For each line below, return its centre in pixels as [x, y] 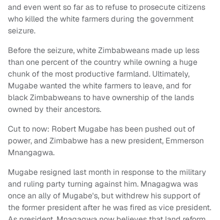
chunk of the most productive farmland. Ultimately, [99, 74]
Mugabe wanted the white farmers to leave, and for [100, 86]
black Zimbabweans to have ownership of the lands [101, 98]
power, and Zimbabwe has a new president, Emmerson [106, 141]
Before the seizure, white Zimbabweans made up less [104, 51]
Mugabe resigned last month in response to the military [107, 172]
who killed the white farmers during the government [101, 19]
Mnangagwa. [31, 153]
